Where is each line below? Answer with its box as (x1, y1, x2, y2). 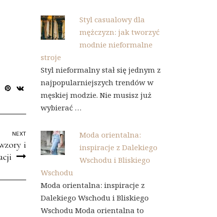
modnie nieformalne (79, 40, 153, 49)
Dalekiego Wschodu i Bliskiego (40, 193, 149, 202)
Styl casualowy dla (79, 15, 145, 24)
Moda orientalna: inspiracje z (40, 180, 145, 190)
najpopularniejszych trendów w (40, 77, 154, 87)
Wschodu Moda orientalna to (40, 205, 144, 215)
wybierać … (40, 103, 81, 112)
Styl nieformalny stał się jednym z (40, 65, 161, 75)
